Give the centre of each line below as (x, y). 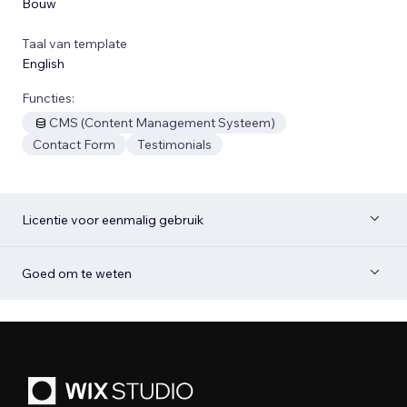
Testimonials (174, 144)
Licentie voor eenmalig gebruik (113, 219)
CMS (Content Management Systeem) (162, 122)
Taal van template (74, 43)
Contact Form (74, 144)
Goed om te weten (77, 273)
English (43, 63)
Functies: (48, 98)
